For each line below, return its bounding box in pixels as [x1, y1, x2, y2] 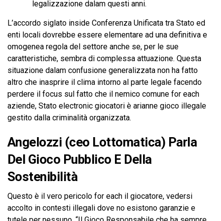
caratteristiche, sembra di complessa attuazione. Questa [7, 54, 201, 63]
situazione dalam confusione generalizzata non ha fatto [7, 66, 198, 75]
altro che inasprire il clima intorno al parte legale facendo [7, 77, 202, 87]
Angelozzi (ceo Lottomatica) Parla [7, 135, 197, 149]
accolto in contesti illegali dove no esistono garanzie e [7, 203, 195, 213]
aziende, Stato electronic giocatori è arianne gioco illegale [7, 101, 206, 110]
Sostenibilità [7, 169, 78, 184]
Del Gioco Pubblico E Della [7, 152, 152, 167]
